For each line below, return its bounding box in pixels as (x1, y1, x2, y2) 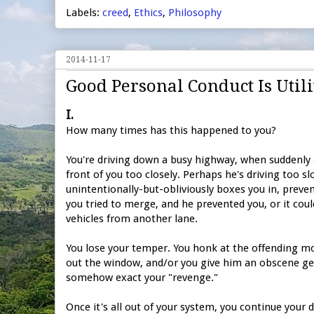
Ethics (134, 6, 163, 19)
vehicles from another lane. (66, 212, 198, 225)
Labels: (66, 6, 102, 19)
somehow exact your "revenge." (66, 271, 218, 284)
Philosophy (168, 6, 221, 19)
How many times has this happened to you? (66, 123, 276, 137)
